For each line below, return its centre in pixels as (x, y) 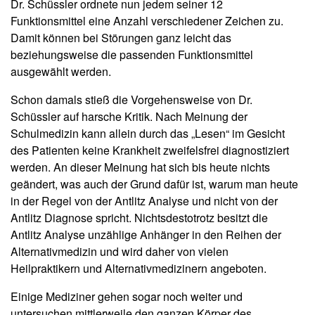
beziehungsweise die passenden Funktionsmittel (132, 54)
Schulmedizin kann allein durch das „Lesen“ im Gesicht (148, 133)
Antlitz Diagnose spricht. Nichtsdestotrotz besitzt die (139, 217)
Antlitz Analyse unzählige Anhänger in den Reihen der (146, 234)
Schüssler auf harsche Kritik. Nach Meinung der (129, 116)
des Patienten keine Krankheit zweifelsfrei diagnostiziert (150, 150)
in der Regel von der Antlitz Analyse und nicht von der (144, 200)
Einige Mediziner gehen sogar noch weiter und (127, 296)
